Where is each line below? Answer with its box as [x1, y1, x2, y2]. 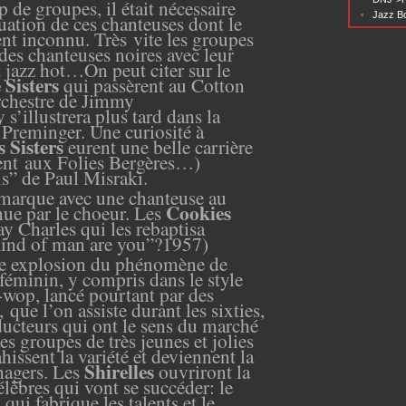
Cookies [166, 198, 231, 227]
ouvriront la [159, 357, 250, 384]
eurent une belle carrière [68, 132, 253, 159]
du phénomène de [91, 249, 227, 276]
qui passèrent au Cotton [59, 71, 245, 98]
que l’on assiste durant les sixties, [10, 295, 265, 323]
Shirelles [84, 356, 159, 385]
